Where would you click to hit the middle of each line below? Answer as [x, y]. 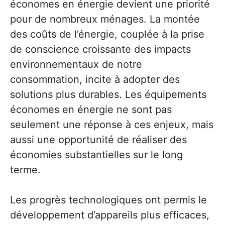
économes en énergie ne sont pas [91, 109]
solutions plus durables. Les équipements [108, 94]
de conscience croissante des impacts [100, 49]
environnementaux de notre [76, 64]
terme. [25, 170]
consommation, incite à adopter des [95, 79]
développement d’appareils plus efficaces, [110, 215]
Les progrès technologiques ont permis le [108, 200]
